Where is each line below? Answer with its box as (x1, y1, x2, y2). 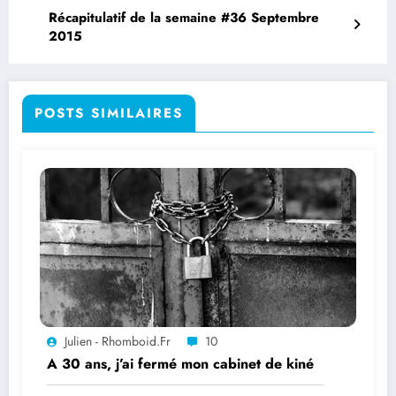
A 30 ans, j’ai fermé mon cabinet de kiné (47, 353, 314, 374)
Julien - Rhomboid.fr (65, 331, 171, 350)
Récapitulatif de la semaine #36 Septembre (49, 7, 319, 27)
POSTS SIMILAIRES (34, 103, 183, 123)
